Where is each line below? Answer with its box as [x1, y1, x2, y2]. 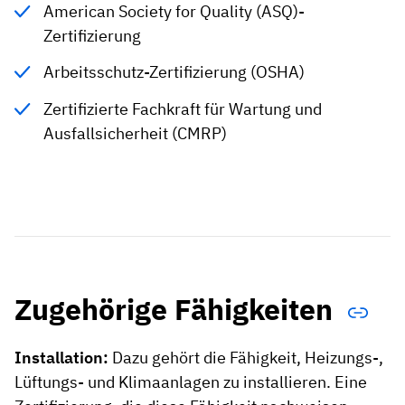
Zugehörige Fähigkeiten [14, 290, 340, 329]
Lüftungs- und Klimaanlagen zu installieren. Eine [14, 371, 367, 392]
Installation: [14, 346, 108, 368]
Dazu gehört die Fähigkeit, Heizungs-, [108, 346, 383, 368]
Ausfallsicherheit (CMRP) [43, 122, 228, 144]
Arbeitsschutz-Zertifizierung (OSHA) [43, 61, 306, 83]
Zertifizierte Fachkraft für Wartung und [43, 98, 323, 119]
